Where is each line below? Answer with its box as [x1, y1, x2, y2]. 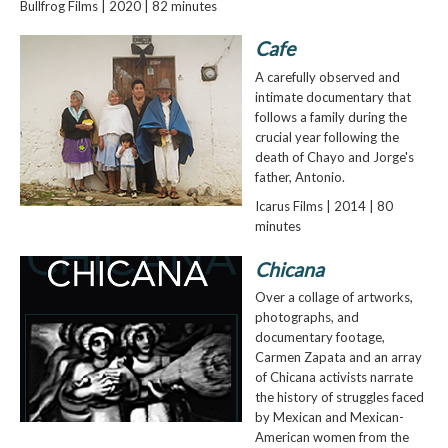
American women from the [254, 429, 409, 446]
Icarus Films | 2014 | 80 [254, 198, 393, 215]
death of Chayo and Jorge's [254, 148, 414, 165]
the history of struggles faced [254, 389, 424, 406]
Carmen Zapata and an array [254, 349, 422, 366]
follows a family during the [254, 108, 407, 125]
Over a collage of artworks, [254, 289, 413, 306]
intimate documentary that [254, 88, 411, 105]
